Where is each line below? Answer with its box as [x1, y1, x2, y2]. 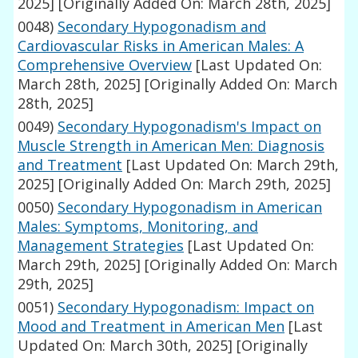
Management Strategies [18, 236, 185, 256]
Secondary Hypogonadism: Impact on [58, 297, 315, 317]
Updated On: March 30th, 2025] [18, 336, 233, 356]
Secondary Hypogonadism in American [58, 197, 323, 217]
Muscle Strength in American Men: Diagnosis [18, 136, 325, 156]
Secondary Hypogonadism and [58, 17, 267, 37]
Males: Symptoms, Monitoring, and [18, 217, 259, 237]
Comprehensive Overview [18, 55, 193, 75]
